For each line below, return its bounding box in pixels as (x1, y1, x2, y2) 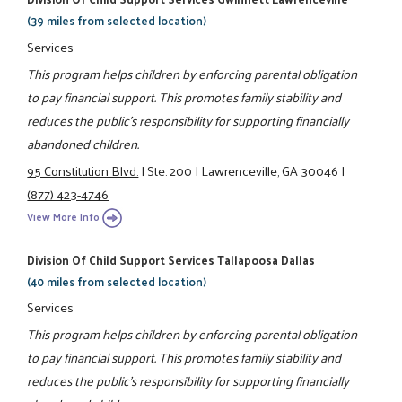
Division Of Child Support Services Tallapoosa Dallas (27, 249, 316, 270)
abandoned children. (27, 131, 140, 155)
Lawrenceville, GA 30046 (201, 159, 339, 183)
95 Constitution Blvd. (27, 159, 139, 183)
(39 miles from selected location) (27, 10, 207, 31)
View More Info (27, 206, 100, 226)
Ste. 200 (147, 159, 193, 183)
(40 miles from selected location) (27, 270, 207, 292)
